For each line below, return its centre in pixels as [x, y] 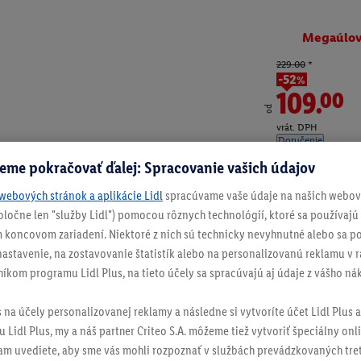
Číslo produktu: [300, 197]
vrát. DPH [297, 127]
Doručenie [300, 140]
